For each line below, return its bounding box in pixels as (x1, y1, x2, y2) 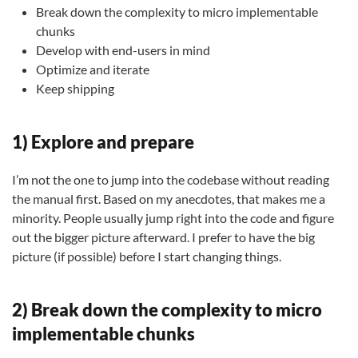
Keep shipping (36, 81, 114, 96)
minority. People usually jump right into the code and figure (12, 210, 334, 225)
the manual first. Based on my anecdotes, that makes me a (12, 191, 325, 206)
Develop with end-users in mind (36, 42, 210, 58)
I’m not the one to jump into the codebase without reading (12, 172, 329, 187)
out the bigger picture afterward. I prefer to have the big (12, 229, 315, 245)
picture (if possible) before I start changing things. (12, 249, 281, 264)
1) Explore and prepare (12, 131, 194, 153)
